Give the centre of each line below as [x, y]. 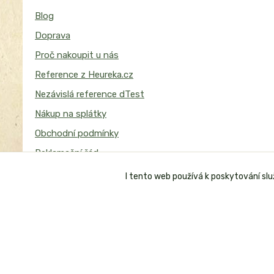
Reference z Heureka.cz [84, 75]
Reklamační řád [67, 153]
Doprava [53, 36]
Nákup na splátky [71, 114]
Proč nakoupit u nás [77, 55]
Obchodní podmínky [77, 134]
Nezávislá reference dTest [90, 94]
